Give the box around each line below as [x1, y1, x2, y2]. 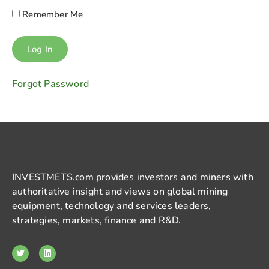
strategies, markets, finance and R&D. [12, 214, 181, 228]
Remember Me [20, 8, 83, 21]
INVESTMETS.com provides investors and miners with [12, 171, 253, 184]
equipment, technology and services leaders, [12, 199, 211, 213]
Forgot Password [12, 77, 89, 91]
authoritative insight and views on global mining [12, 185, 228, 199]
